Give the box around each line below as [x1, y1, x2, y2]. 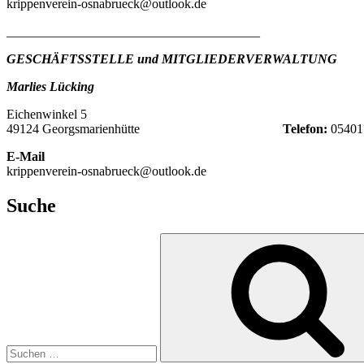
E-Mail [6, 149, 45, 164]
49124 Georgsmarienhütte [6, 122, 283, 136]
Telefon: [283, 122, 327, 136]
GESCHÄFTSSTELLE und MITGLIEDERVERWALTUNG [6, 52, 337, 67]
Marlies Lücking [6, 80, 94, 94]
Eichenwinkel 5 [6, 107, 87, 122]
